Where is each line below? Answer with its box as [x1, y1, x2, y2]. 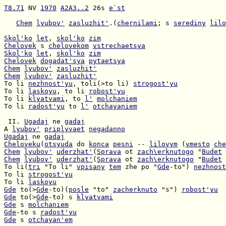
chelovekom [48, 42, 89, 49]
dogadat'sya [40, 57, 85, 65]
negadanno [89, 125, 125, 133]
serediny [174, 19, 206, 27]
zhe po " [121, 163, 157, 171]
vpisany [77, 163, 105, 171]
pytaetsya [89, 57, 125, 65]
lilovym [149, 140, 178, 148]
